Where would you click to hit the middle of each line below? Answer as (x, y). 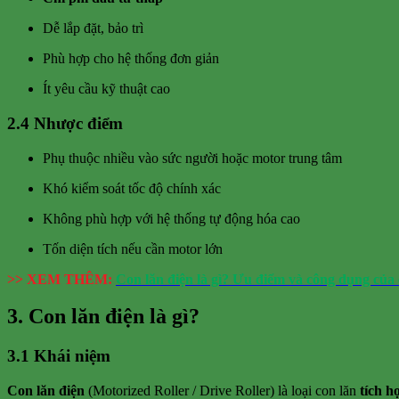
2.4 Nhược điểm (65, 123)
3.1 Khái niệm (59, 356)
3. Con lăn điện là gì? (103, 317)
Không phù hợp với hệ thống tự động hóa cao (171, 218)
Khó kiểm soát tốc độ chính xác (132, 188)
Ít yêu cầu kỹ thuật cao (106, 89)
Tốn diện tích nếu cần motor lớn (133, 248)
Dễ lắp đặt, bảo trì (93, 28)
